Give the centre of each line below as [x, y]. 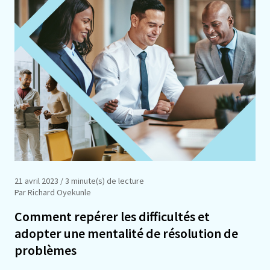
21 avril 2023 [36, 181]
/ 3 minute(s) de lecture [101, 181]
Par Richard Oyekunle [53, 192]
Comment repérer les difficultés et [112, 216]
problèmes [46, 250]
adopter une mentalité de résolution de [126, 233]
